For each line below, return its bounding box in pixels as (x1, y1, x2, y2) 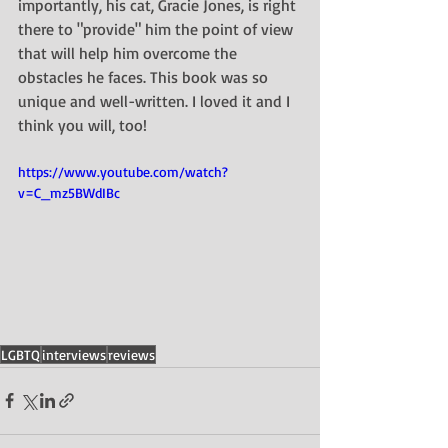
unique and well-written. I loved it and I (18, 91, 294, 111)
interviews (42, 345, 106, 363)
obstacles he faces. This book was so (18, 67, 272, 87)
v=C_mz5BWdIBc (18, 184, 120, 201)
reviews (108, 345, 155, 363)
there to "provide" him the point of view (18, 19, 297, 39)
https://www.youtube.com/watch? (18, 163, 228, 180)
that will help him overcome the (18, 43, 241, 63)
